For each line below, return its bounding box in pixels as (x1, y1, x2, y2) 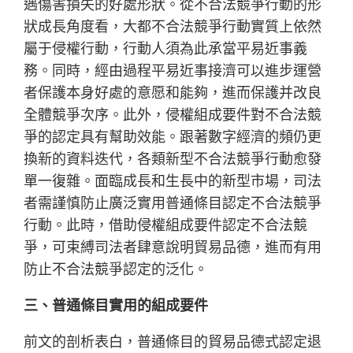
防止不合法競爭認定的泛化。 (24, 261, 209, 278)
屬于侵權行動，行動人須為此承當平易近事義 (24, 40, 308, 58)
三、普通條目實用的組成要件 (24, 297, 209, 314)
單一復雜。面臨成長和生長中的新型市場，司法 (24, 173, 322, 190)
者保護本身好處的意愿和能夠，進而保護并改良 (24, 84, 322, 102)
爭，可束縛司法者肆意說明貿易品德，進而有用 (24, 239, 322, 256)
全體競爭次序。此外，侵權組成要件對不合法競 (24, 106, 322, 124)
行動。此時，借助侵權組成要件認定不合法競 (24, 217, 308, 234)
